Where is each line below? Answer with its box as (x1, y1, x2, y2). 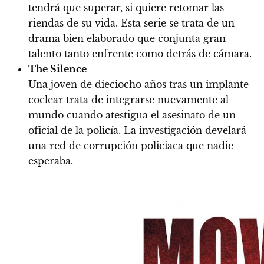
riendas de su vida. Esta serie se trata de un (28, 17, 235, 29)
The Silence (28, 63, 87, 75)
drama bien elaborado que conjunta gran (28, 32, 226, 45)
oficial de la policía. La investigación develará (28, 124, 246, 137)
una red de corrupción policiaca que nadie (28, 140, 233, 152)
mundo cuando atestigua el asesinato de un (28, 109, 236, 121)
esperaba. (28, 155, 73, 167)
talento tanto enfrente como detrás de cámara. (28, 48, 252, 60)
